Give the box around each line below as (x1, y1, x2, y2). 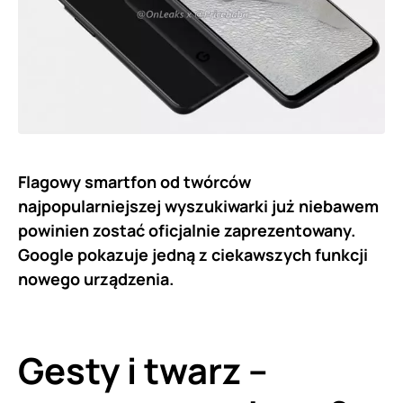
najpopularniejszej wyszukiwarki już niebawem (18, 194, 379, 217)
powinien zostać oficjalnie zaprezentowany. (18, 219, 355, 241)
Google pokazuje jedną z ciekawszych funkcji (18, 243, 368, 265)
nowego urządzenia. (18, 267, 174, 290)
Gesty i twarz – (18, 345, 268, 395)
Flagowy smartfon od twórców (18, 170, 251, 193)
